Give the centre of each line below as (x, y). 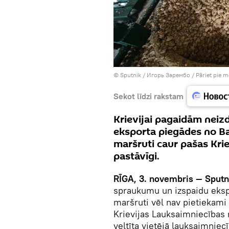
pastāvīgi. (136, 156)
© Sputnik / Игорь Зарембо (152, 75)
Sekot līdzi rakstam (148, 96)
